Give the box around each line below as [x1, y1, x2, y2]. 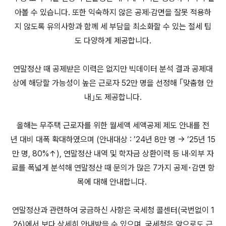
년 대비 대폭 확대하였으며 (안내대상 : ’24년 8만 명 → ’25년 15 [11, 135, 215, 144]
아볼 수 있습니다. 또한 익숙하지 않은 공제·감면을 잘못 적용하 [15, 8, 211, 17]
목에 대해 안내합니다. [77, 177, 149, 187]
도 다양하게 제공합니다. [75, 36, 151, 45]
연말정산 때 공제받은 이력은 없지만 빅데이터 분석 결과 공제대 [13, 64, 213, 74]
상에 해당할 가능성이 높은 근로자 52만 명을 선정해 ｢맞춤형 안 [13, 78, 213, 88]
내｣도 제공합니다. [84, 92, 142, 102]
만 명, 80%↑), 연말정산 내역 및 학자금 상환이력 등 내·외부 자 [12, 149, 214, 158]
